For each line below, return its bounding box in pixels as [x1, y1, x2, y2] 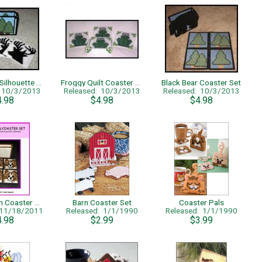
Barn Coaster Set [72, 198, 132, 207]
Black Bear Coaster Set [161, 78, 241, 87]
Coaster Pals [178, 198, 224, 207]
